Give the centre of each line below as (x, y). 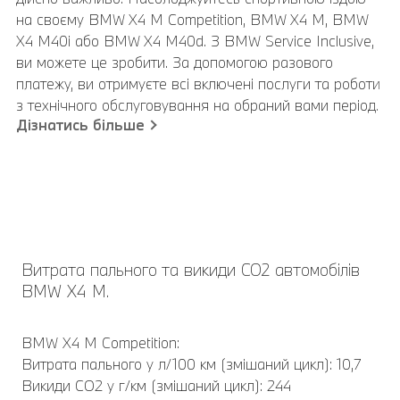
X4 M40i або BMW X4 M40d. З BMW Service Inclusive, (195, 40)
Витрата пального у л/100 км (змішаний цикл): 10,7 (191, 363)
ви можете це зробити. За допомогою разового (174, 62)
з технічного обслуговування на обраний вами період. (197, 104)
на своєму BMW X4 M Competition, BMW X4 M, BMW (192, 19)
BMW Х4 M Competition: (100, 342)
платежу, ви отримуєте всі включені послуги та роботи (198, 83)
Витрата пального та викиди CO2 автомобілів (191, 269)
